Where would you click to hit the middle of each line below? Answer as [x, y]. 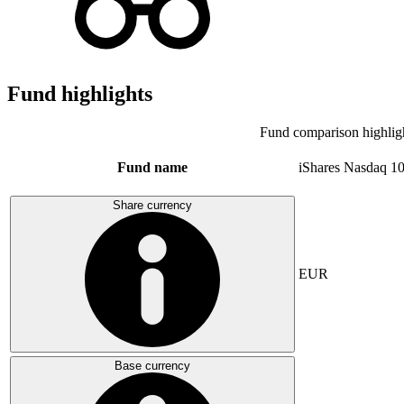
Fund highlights [80, 93]
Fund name [152, 167]
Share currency [152, 205]
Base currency [152, 365]
